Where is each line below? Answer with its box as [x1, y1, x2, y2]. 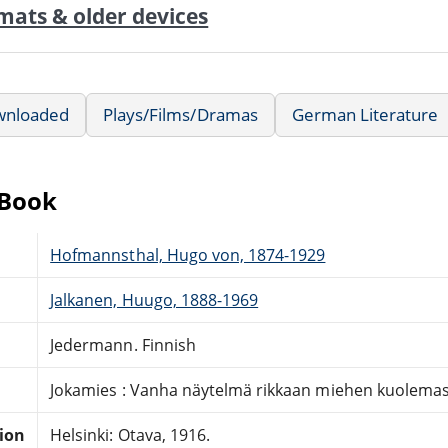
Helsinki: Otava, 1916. [50, 423, 211, 446]
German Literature [291, 102, 439, 126]
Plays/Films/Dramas [103, 102, 258, 126]
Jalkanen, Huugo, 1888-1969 [50, 288, 259, 311]
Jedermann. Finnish [50, 333, 196, 356]
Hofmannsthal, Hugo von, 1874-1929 [50, 243, 326, 266]
